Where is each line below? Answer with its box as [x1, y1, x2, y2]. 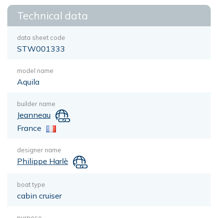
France [17, 123, 41, 133]
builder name [17, 100, 55, 108]
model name [17, 67, 54, 74]
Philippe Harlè [17, 156, 68, 166]
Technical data [17, 9, 88, 22]
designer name [17, 145, 61, 154]
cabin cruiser [17, 190, 62, 200]
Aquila [17, 77, 39, 87]
